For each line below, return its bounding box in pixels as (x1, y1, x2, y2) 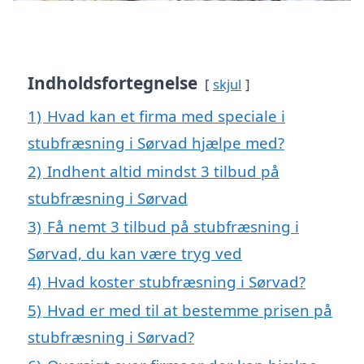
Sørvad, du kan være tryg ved (28, 243, 242, 264)
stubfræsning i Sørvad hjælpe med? (28, 132, 284, 154)
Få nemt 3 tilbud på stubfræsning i (47, 216, 299, 237)
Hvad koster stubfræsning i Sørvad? (47, 271, 305, 292)
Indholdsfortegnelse (28, 71, 197, 95)
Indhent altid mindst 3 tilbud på (47, 161, 279, 182)
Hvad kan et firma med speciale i (47, 106, 285, 127)
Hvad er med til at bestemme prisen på (47, 300, 332, 321)
